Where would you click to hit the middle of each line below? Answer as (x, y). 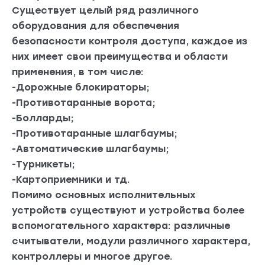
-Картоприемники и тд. (71, 180)
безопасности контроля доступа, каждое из (130, 41)
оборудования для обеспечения (96, 26)
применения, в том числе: (78, 72)
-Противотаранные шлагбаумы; (94, 134)
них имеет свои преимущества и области (120, 57)
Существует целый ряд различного (105, 11)
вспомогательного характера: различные (121, 226)
